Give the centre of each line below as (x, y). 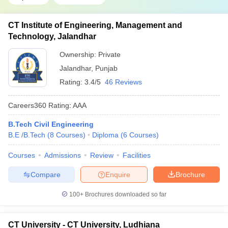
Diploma (105, 135)
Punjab (106, 68)
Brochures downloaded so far (125, 194)
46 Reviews (123, 82)
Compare (45, 174)
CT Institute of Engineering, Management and (95, 25)
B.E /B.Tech (27, 135)
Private (109, 54)
